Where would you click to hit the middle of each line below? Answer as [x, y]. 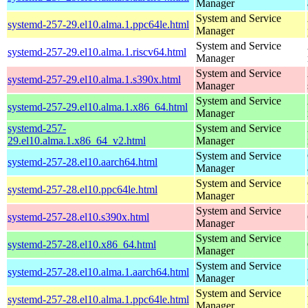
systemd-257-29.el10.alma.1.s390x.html [94, 79]
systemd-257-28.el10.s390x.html [78, 217]
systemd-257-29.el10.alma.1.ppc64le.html [98, 24]
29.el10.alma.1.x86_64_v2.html [77, 140]
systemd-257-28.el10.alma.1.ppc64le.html [98, 299]
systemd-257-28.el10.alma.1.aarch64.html [98, 272]
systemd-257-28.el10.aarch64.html [82, 162]
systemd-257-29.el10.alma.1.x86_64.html [98, 107]
